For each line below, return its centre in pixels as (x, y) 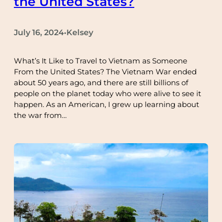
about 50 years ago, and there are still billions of (101, 83)
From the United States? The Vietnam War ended (105, 72)
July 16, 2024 (39, 33)
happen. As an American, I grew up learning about (107, 105)
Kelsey (80, 33)
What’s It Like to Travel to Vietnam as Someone (101, 61)
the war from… (40, 115)
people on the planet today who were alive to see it (108, 94)
